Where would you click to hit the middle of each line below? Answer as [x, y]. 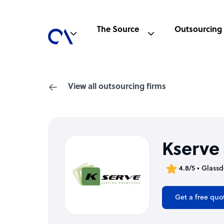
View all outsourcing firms [117, 87]
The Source [118, 30]
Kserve [191, 150]
